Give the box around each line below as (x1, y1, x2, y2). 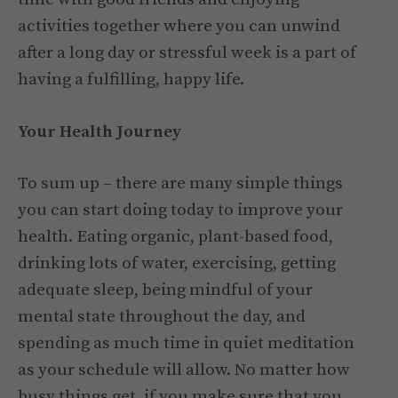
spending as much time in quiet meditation (18, 333, 354, 354)
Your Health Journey (18, 121, 181, 142)
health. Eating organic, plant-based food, (18, 227, 333, 248)
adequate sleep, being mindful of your (18, 280, 313, 301)
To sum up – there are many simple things (18, 173, 343, 195)
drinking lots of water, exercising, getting (18, 253, 336, 275)
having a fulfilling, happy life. (18, 69, 244, 91)
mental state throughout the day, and (18, 306, 306, 328)
